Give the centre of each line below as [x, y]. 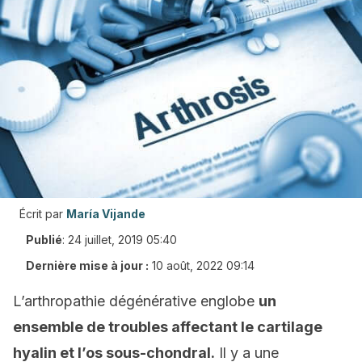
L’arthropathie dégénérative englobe [136, 301]
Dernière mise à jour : [87, 265]
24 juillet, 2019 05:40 [122, 240]
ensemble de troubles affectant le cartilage [168, 327]
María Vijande [106, 214]
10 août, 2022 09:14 [203, 265]
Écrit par [41, 214]
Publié [44, 240]
